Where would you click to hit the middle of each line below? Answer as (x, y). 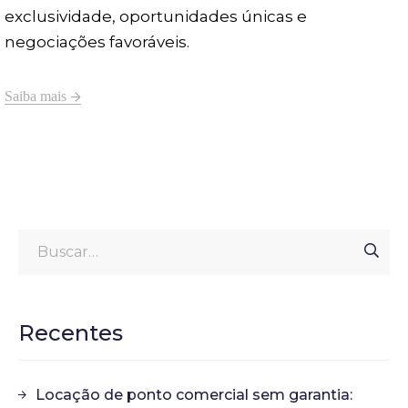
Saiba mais (36, 96)
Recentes (71, 332)
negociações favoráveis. (97, 41)
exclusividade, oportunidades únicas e (156, 16)
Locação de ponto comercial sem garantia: (194, 394)
